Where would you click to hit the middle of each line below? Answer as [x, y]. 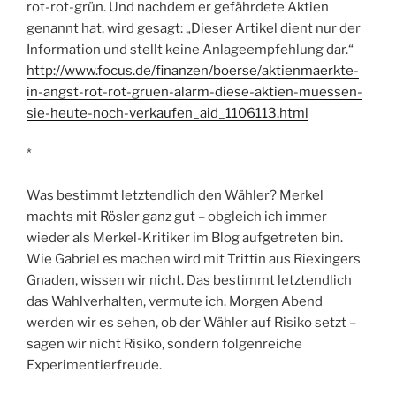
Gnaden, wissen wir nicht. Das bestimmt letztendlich [189, 280]
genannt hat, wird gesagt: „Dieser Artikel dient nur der [194, 28]
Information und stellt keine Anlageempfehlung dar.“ [190, 49]
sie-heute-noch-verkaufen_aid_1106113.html [168, 113]
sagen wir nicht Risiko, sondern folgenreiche [164, 343]
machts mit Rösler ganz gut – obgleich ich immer [177, 216]
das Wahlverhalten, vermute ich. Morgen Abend [175, 301]
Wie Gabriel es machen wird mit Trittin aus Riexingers [194, 259]
